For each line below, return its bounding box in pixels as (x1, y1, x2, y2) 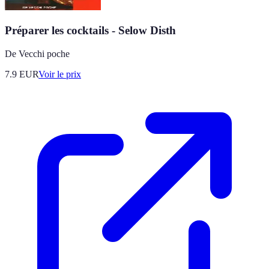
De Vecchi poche (5, 48, 70, 59)
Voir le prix (38, 68, 81, 79)
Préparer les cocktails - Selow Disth (5, 24, 176, 37)
